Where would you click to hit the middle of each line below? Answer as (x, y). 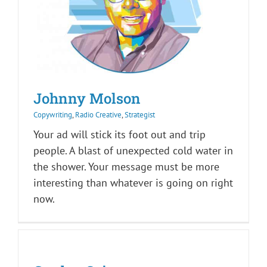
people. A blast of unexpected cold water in (133, 151)
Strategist (140, 115)
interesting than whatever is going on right (133, 183)
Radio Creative (98, 115)
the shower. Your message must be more (126, 167)
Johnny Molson (87, 99)
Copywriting (53, 115)
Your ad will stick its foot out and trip (119, 135)
